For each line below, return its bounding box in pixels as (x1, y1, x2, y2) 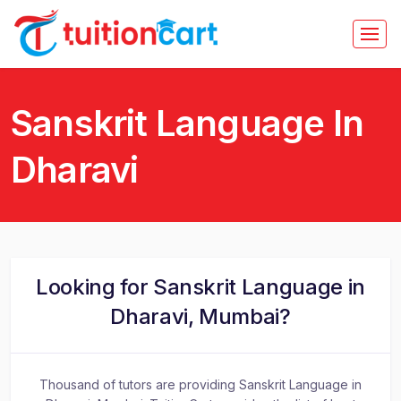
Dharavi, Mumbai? (110, 303, 291, 329)
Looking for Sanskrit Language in (36, 274, 365, 300)
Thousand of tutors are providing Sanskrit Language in (39, 377, 362, 392)
